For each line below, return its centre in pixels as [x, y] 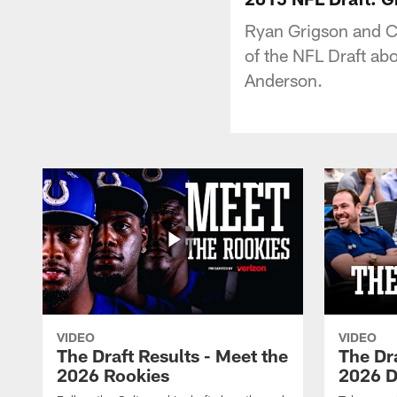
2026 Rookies [113, 374]
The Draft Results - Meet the [172, 355]
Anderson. [284, 79]
